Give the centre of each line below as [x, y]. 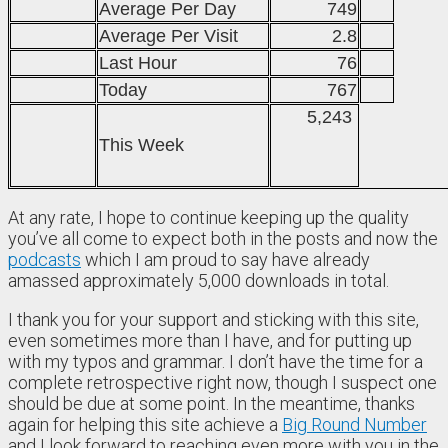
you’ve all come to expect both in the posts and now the [223, 238]
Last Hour [138, 62]
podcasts [44, 259]
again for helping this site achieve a [145, 424]
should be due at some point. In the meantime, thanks [211, 403]
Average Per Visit [168, 35]
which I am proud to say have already [225, 259]
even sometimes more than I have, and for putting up [210, 340]
